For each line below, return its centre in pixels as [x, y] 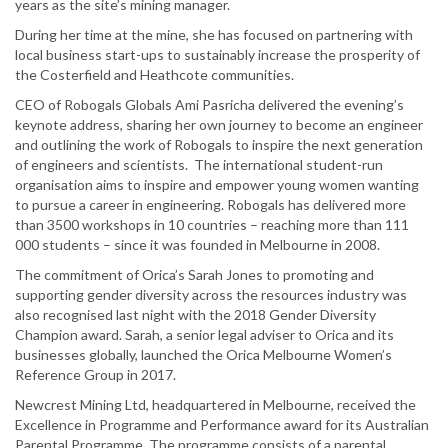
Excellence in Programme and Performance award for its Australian [222, 425]
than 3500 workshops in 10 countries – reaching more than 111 [212, 225]
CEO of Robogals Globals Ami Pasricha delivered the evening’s [209, 105]
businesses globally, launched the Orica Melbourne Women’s [203, 355]
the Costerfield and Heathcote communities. [154, 75]
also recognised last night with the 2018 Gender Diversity [195, 315]
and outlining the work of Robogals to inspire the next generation [219, 145]
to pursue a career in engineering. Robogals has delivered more [210, 205]
